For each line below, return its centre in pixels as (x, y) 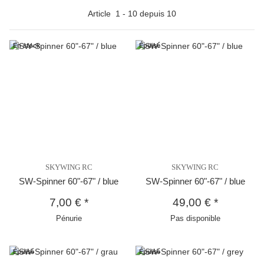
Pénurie (69, 218)
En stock (27, 46)
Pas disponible (195, 218)
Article (102, 14)
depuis (152, 14)
